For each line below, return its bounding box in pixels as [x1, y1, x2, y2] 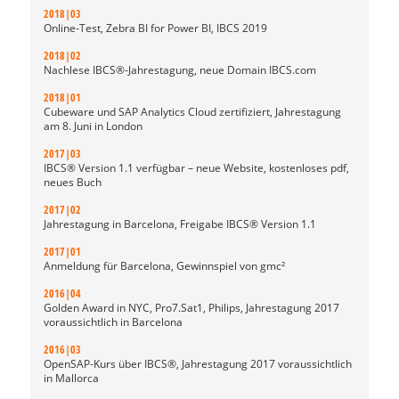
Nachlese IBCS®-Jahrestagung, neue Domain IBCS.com [44, 62, 316, 77]
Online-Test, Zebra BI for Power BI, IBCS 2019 [44, 20, 267, 36]
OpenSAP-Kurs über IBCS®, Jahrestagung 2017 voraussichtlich [44, 356, 352, 371]
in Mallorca [44, 370, 99, 386]
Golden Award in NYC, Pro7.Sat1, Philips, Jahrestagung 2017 [44, 300, 339, 315]
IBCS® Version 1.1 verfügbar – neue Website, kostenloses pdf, [44, 160, 349, 175]
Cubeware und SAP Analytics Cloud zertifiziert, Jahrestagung [44, 104, 341, 119]
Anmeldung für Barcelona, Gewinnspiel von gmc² [44, 258, 285, 273]
